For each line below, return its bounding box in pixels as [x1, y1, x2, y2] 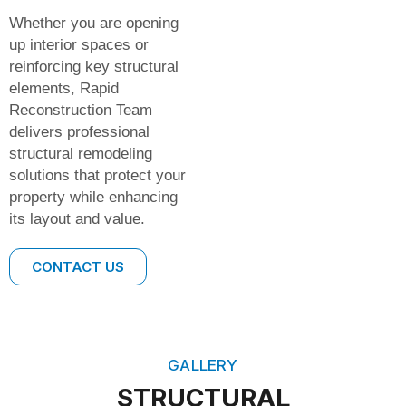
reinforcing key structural [9, 57, 179, 75]
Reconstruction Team [9, 101, 152, 119]
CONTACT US [32, 257, 124, 275]
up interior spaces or [9, 35, 149, 53]
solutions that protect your [9, 166, 186, 184]
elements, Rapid [9, 79, 119, 97]
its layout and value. [9, 209, 145, 227]
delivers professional [9, 122, 150, 140]
